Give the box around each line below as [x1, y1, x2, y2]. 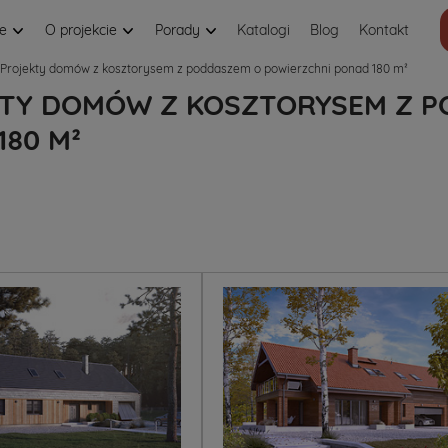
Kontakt [359, 20, 409, 39]
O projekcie [45, 20, 121, 39]
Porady [155, 20, 204, 39]
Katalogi [237, 20, 290, 39]
